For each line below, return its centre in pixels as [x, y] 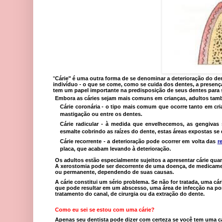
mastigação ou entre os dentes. [101, 114]
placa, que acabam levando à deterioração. [115, 148]
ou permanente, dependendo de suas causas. [114, 172]
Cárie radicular [80, 124]
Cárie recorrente [81, 141]
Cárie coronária [80, 107]
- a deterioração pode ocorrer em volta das [160, 141]
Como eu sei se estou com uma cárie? [105, 209]
